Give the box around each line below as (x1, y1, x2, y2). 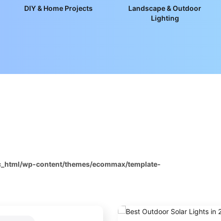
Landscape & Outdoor (128, 4, 201, 13)
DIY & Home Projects (24, 4, 93, 13)
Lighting (150, 14, 179, 23)
